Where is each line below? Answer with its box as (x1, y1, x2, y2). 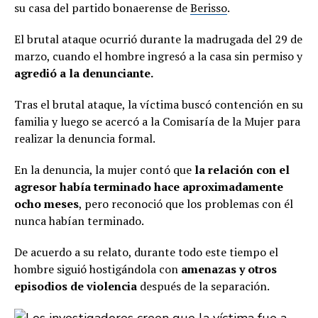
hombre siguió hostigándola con (14, 261, 181, 278)
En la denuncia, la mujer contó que (14, 162, 194, 178)
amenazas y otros (181, 261, 277, 278)
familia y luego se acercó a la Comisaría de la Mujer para (14, 114, 300, 130)
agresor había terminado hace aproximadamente (14, 179, 283, 195)
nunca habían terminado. (14, 213, 144, 229)
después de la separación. (140, 278, 270, 295)
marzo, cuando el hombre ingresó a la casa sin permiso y (14, 48, 302, 65)
